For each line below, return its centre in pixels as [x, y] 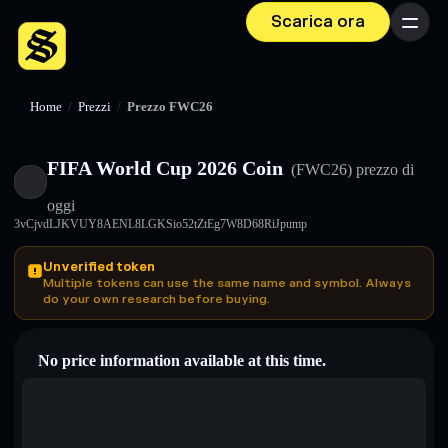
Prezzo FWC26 [170, 107]
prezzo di [383, 169]
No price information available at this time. [182, 360]
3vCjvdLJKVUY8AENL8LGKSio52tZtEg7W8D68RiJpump [160, 224]
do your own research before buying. [156, 299]
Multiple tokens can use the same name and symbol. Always [227, 283]
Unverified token [99, 267]
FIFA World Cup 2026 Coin [165, 168]
